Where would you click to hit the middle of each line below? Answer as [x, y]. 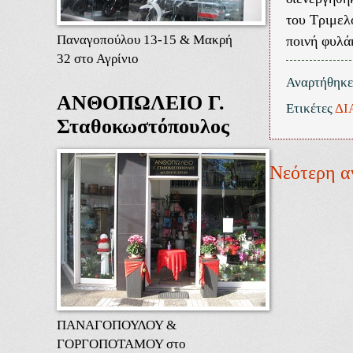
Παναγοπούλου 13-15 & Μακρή [145, 39]
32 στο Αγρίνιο [98, 58]
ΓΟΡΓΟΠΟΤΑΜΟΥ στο [121, 343]
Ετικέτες [310, 108]
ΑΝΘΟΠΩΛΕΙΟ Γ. [141, 102]
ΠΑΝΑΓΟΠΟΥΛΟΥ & [117, 324]
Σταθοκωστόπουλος [143, 126]
